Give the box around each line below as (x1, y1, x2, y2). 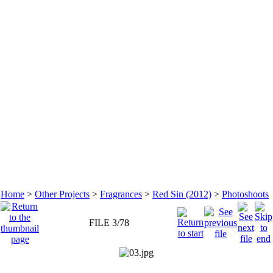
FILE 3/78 (88, 217, 129, 228)
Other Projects (35, 188, 90, 199)
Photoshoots (222, 188, 269, 199)
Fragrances (100, 188, 142, 199)
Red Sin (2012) (152, 188, 211, 199)
